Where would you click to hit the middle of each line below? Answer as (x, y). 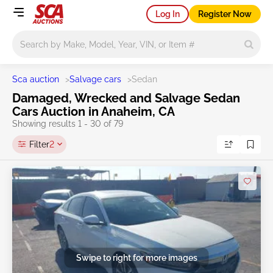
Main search (39, 36)
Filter (39, 144)
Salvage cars (95, 79)
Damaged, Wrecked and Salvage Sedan (126, 98)
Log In (168, 14)
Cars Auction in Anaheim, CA (94, 112)
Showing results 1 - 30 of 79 (68, 124)
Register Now (225, 14)
